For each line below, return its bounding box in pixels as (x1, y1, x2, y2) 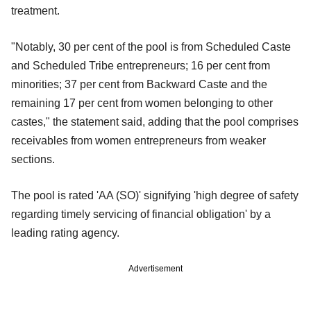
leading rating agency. (11, 227, 119, 239)
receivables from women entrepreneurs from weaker (11, 135, 266, 147)
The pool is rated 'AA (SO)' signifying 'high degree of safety (11, 190, 299, 202)
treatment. (11, 5, 60, 17)
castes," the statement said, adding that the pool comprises (11, 116, 299, 128)
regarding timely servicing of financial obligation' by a (11, 208, 271, 221)
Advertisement (128, 264, 183, 274)
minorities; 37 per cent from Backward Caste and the (11, 78, 267, 91)
